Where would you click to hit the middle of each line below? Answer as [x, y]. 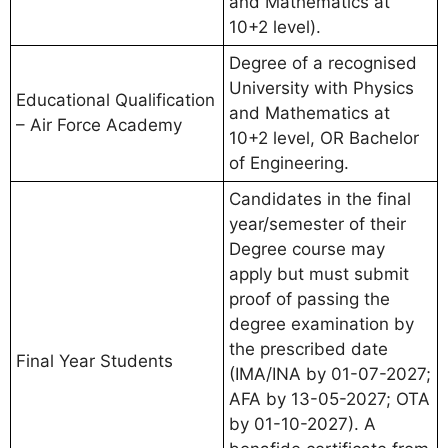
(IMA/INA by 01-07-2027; [330, 373]
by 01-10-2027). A [302, 423]
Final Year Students [94, 360]
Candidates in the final [320, 198]
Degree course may [307, 248]
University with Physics [321, 87]
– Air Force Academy [99, 124]
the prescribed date [308, 348]
